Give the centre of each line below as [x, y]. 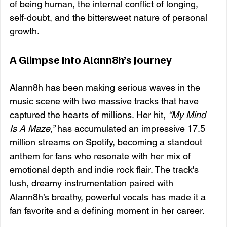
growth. [25, 31]
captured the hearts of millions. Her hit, [89, 115]
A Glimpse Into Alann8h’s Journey [91, 59]
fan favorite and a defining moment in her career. [107, 210]
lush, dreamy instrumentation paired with [93, 183]
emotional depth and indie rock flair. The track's [105, 169]
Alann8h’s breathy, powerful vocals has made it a [109, 197]
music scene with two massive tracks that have [105, 101]
